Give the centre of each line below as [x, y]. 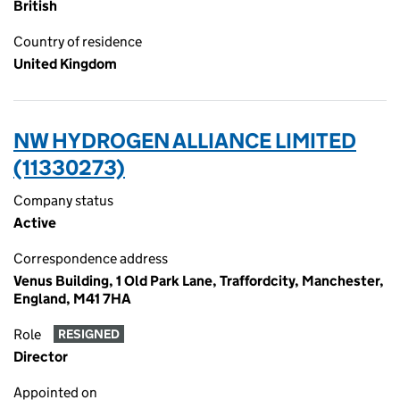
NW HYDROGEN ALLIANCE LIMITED [185, 141]
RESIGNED [88, 334]
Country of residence [78, 42]
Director [41, 357]
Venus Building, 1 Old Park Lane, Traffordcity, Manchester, [199, 281]
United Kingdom [65, 64]
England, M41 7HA [72, 299]
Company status [63, 200]
